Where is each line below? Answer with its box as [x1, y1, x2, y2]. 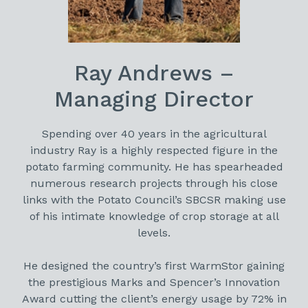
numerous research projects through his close [30, 176, 278, 190]
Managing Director [54, 85, 254, 112]
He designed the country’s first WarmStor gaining [23, 258, 285, 272]
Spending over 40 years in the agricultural [41, 126, 267, 140]
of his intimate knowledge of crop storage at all [29, 209, 279, 223]
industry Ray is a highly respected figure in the [30, 143, 278, 157]
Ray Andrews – [74, 59, 234, 86]
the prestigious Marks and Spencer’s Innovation [28, 275, 280, 289]
